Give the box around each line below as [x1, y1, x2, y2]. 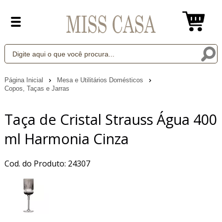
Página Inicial [4, 76, 45, 84]
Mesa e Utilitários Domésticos [56, 76, 145, 84]
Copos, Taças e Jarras [4, 84, 69, 92]
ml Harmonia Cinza [4, 128, 129, 148]
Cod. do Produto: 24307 [4, 158, 90, 169]
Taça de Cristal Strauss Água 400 [4, 109, 217, 129]
